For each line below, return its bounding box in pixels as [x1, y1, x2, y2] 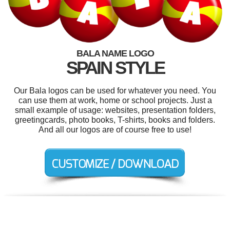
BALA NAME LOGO [76, 48, 154, 59]
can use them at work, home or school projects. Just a [18, 95, 212, 105]
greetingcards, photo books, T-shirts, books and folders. [15, 115, 215, 124]
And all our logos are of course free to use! [39, 125, 191, 134]
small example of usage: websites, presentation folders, [14, 105, 216, 114]
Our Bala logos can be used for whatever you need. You [14, 86, 216, 95]
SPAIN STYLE [66, 57, 164, 78]
